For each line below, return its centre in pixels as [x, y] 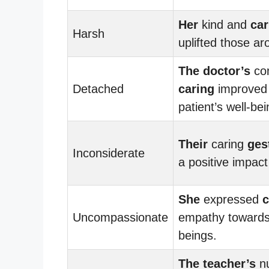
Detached [98, 89]
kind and [224, 24]
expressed [231, 199]
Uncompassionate [120, 217]
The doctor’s [214, 71]
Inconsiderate [109, 153]
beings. [198, 235]
